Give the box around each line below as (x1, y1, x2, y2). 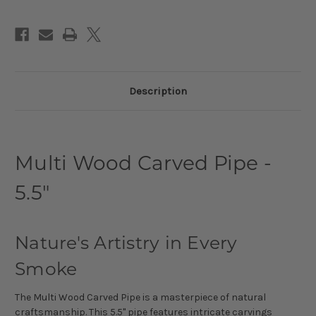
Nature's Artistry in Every (15, 231, 238, 253)
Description (129, 84, 187, 97)
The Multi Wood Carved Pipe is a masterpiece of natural (15, 291, 266, 303)
